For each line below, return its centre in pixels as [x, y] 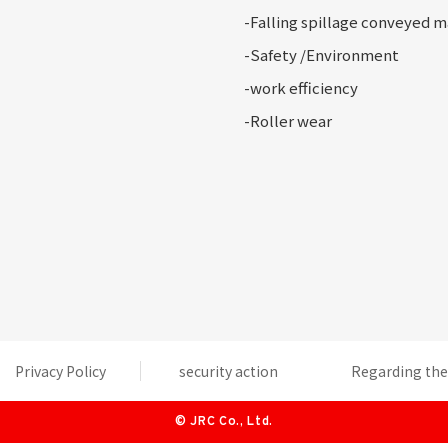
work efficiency [304, 88]
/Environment [348, 55]
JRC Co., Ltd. [231, 422]
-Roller [269, 121]
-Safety [270, 55]
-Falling [271, 22]
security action [228, 371]
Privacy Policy [60, 371]
